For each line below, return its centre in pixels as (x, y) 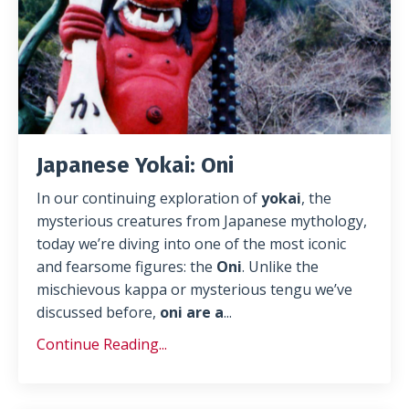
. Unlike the (280, 266)
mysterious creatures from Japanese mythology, (202, 220)
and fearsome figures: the (126, 266)
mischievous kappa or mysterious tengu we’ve (194, 289)
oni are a (192, 312)
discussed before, (98, 312)
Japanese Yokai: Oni (135, 165)
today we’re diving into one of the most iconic (191, 243)
